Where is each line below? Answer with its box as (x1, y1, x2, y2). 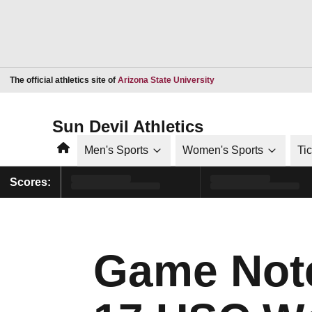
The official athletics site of (10, 75, 118, 85)
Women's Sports (182, 144, 263, 156)
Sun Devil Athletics (52, 116, 203, 136)
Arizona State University (118, 75, 214, 85)
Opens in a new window (214, 74, 305, 84)
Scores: (10, 175, 51, 188)
